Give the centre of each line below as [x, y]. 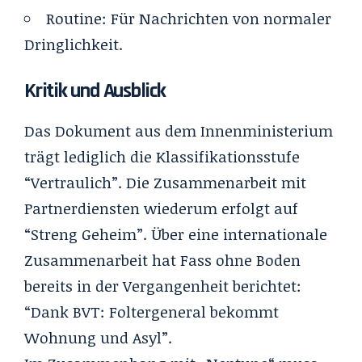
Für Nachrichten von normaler [221, 18]
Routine [74, 18]
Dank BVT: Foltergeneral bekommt [155, 311]
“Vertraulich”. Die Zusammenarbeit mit [165, 182]
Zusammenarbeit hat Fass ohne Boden [162, 260]
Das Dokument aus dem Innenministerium [179, 130]
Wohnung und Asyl [93, 337]
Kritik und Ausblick [95, 90]
